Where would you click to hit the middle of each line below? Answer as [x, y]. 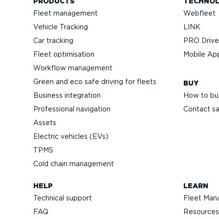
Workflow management [73, 68]
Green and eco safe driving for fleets [95, 82]
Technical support [63, 198]
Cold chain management [74, 164]
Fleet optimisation [64, 55]
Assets [45, 123]
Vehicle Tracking [61, 27]
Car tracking [53, 41]
